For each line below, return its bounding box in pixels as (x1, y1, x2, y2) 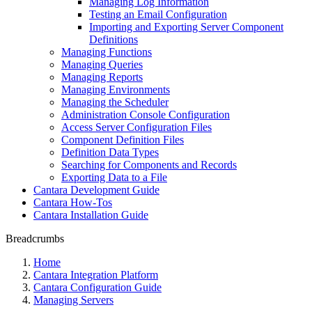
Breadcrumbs (6, 233, 64, 244)
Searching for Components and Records (61, 159, 237, 171)
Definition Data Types (61, 146, 159, 158)
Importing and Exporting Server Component (89, 21, 283, 33)
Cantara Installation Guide (33, 209, 148, 221)
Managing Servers (33, 294, 114, 306)
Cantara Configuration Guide (33, 281, 162, 293)
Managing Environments (61, 84, 170, 95)
